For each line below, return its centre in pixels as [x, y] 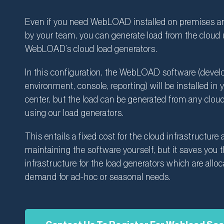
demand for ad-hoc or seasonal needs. [98, 177]
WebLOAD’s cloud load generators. [91, 49]
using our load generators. [74, 113]
